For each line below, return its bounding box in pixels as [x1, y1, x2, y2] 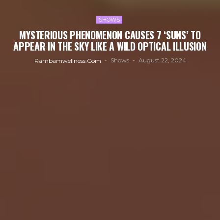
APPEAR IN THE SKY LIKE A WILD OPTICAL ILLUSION [13, 39, 207, 54]
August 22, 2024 [138, 56, 186, 64]
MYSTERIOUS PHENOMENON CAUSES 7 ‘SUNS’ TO [19, 27, 201, 42]
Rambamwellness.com [34, 56, 101, 64]
